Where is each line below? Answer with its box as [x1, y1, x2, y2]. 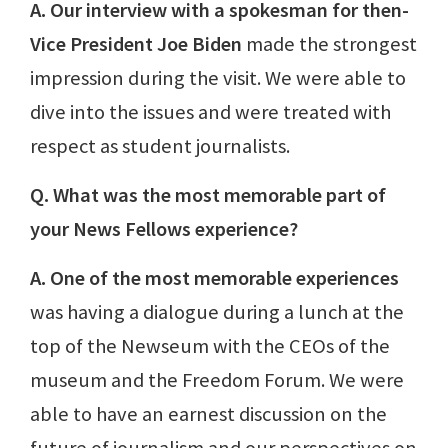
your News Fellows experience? [30, 215, 298, 242]
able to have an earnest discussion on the [30, 400, 387, 427]
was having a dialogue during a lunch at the [30, 298, 404, 325]
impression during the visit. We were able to [30, 64, 406, 91]
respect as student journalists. [30, 132, 290, 159]
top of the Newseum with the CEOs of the [30, 332, 390, 359]
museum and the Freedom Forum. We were [30, 366, 404, 393]
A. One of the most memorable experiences [30, 264, 399, 291]
